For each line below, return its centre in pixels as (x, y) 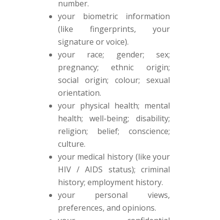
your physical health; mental (114, 106)
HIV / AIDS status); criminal (114, 169)
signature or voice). (93, 42)
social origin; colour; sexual (114, 80)
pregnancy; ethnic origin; (114, 67)
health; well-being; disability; (114, 118)
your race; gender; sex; (114, 55)
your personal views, (114, 195)
